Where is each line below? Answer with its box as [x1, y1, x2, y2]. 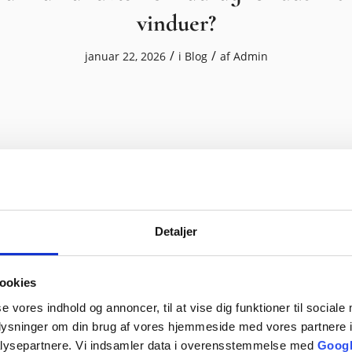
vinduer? [136, 9, 216, 38]
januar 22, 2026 [84, 49, 166, 64]
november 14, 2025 [75, 299, 175, 315]
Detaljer [154, 224, 198, 238]
